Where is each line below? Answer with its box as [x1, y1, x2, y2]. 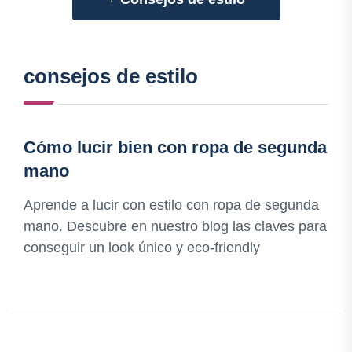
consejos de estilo [24, 64, 198, 89]
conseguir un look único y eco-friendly [24, 240, 260, 256]
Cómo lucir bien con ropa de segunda [24, 137, 327, 158]
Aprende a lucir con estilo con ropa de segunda [24, 197, 319, 214]
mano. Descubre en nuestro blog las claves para [24, 218, 327, 235]
